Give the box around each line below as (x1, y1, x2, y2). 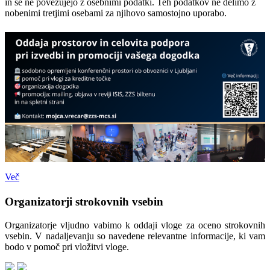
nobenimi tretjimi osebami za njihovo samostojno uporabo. (5, 8, 227, 19)
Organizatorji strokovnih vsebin (5, 195, 163, 208)
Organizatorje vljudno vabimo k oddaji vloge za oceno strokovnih (5, 219, 265, 230)
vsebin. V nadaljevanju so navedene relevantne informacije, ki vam (5, 230, 265, 241)
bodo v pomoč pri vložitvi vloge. (5, 241, 129, 252)
